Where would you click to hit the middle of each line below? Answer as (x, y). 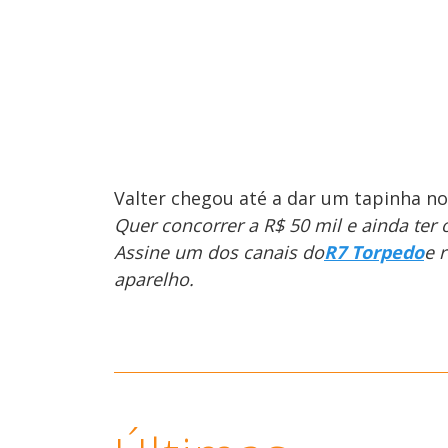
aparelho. (154, 279)
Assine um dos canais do (219, 252)
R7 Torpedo (374, 252)
